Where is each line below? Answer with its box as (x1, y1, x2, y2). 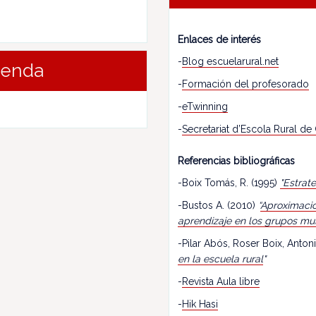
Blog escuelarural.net (182, 56, 279, 67)
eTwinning (182, 101, 228, 112)
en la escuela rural (178, 253, 263, 265)
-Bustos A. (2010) (178, 200, 258, 211)
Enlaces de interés (178, 34, 261, 45)
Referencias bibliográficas (178, 155, 295, 166)
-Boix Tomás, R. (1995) (178, 177, 280, 188)
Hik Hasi (182, 298, 218, 310)
